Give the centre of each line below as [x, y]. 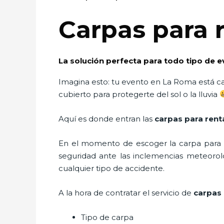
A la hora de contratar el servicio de [125, 192]
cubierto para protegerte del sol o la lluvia [139, 94]
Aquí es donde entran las [106, 118]
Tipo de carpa [107, 217]
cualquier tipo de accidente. [111, 168]
